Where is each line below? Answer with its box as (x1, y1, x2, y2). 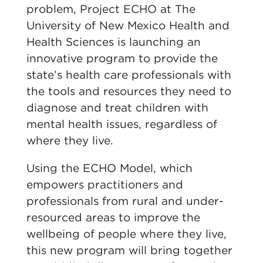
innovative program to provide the (26, 52, 218, 65)
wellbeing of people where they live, (26, 227, 227, 241)
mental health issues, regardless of (26, 117, 217, 131)
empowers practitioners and (26, 178, 183, 191)
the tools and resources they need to (26, 85, 231, 98)
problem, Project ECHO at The (26, 2, 195, 16)
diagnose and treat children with (26, 101, 208, 114)
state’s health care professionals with (26, 68, 231, 82)
